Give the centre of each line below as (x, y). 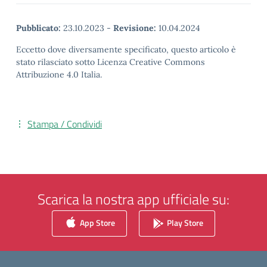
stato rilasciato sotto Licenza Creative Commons (111, 62)
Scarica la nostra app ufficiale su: (133, 199)
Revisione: (135, 28)
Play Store (184, 222)
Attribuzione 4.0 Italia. (59, 74)
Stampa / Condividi (65, 124)
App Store (97, 222)
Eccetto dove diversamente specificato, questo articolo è (126, 49)
